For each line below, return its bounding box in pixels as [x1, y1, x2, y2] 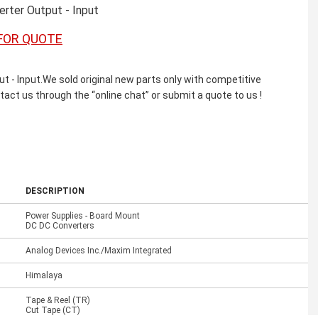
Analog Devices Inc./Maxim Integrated [26, 245, 172, 256]
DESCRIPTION [26, 185, 84, 196]
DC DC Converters [26, 220, 94, 231]
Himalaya [26, 270, 62, 280]
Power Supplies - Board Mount [26, 210, 140, 221]
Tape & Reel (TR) [26, 295, 90, 305]
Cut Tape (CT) [26, 305, 80, 315]
